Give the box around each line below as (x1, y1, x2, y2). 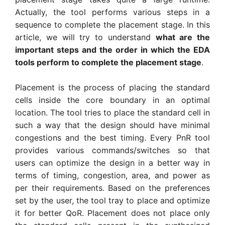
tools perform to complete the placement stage (15, 57, 201, 67)
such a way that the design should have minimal (15, 120, 210, 131)
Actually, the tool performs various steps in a (15, 7, 210, 17)
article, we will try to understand (15, 32, 156, 42)
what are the (155, 32, 210, 42)
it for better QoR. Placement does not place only (15, 208, 210, 218)
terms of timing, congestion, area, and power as (15, 170, 210, 181)
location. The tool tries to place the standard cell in (15, 107, 210, 118)
